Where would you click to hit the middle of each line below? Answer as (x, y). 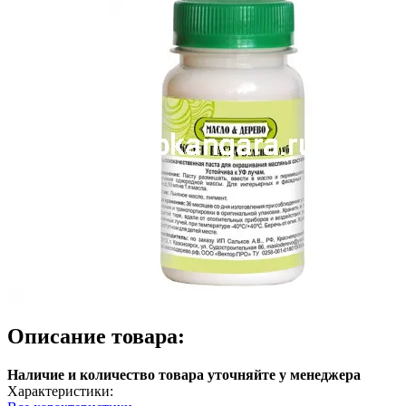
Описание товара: (96, 336)
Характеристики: (60, 391)
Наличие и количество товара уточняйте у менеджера (184, 374)
